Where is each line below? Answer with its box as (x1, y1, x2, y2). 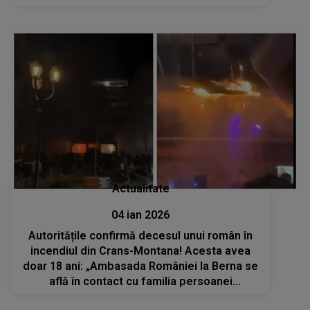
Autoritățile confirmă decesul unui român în (28, 229, 253, 243)
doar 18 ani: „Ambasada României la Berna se (23, 259, 259, 273)
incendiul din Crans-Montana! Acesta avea (30, 244, 251, 258)
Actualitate (111, 182, 170, 196)
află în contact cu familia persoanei (48, 275, 232, 289)
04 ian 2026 (111, 208, 170, 222)
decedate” (113, 290, 169, 304)
